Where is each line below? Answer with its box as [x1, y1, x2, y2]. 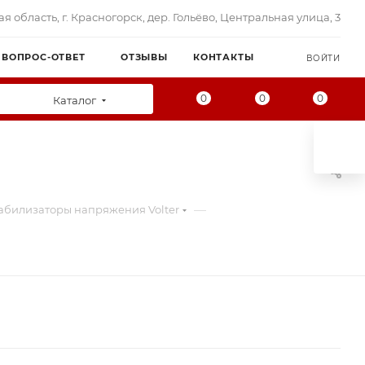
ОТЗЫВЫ [121, 51, 168, 63]
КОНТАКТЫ [193, 51, 254, 63]
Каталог [53, 94, 96, 107]
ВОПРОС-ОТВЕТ [2, 51, 86, 63]
